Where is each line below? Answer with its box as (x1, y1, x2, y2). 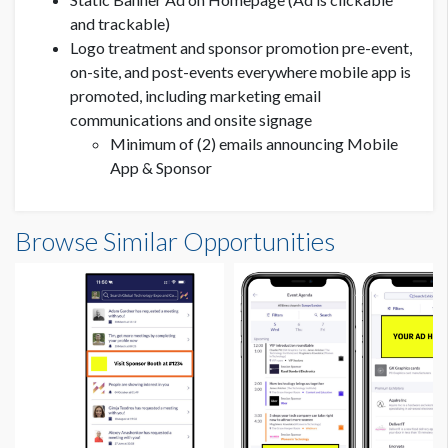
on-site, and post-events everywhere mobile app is (70, 62, 411, 82)
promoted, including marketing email (70, 86, 321, 106)
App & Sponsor (110, 158, 212, 178)
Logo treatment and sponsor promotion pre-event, (70, 38, 412, 58)
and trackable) (70, 14, 170, 34)
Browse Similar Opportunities (15, 226, 335, 257)
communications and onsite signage (70, 110, 315, 130)
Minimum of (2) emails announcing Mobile (110, 134, 398, 154)
